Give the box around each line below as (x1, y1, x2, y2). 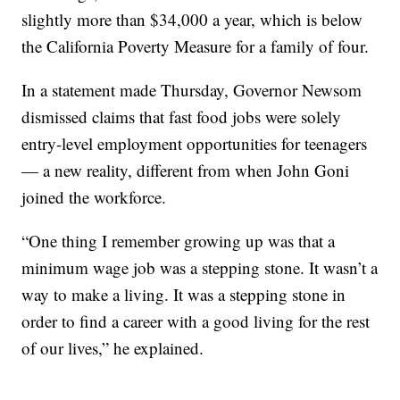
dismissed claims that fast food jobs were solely (21, 104, 342, 128)
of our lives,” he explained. (21, 336, 204, 359)
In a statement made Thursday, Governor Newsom (21, 78, 362, 101)
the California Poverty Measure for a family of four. (21, 34, 370, 57)
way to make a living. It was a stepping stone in (21, 282, 346, 305)
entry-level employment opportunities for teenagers (21, 131, 368, 154)
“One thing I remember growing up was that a (21, 229, 336, 252)
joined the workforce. (21, 185, 167, 208)
